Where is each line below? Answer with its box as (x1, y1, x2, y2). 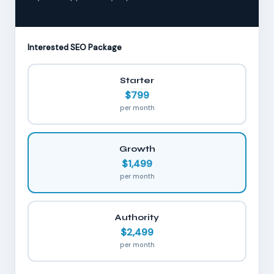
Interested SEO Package (28, 42, 122, 53)
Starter (120, 75, 154, 86)
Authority (115, 212, 159, 223)
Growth (119, 144, 155, 155)
